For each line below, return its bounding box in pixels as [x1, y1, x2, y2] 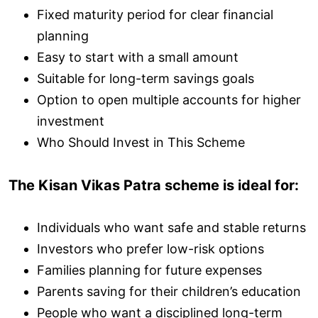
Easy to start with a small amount [37, 49, 238, 65]
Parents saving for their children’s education [37, 283, 301, 299]
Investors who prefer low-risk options [37, 241, 264, 256]
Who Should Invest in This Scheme [37, 134, 245, 150]
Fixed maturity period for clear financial [37, 6, 273, 22]
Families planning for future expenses [37, 262, 262, 278]
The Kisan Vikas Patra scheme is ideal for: [9, 176, 299, 194]
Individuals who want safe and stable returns [37, 219, 306, 235]
